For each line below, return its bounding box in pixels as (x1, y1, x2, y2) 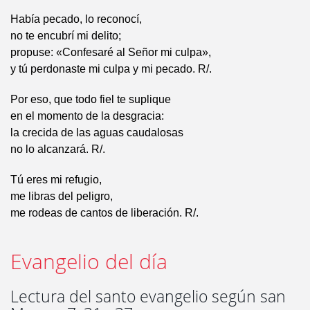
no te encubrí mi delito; (10, 30, 121, 42)
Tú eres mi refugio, (10, 174, 102, 186)
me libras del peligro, (10, 190, 113, 203)
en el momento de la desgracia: (10, 110, 164, 122)
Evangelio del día (10, 248, 167, 276)
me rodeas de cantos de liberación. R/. (10, 207, 199, 219)
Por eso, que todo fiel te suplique (10, 93, 171, 106)
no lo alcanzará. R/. (10, 143, 105, 156)
